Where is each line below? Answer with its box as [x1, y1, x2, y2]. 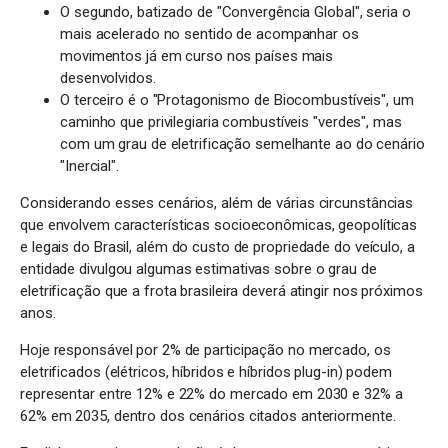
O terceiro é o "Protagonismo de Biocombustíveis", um [60, 91, 414, 109]
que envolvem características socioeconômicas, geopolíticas [20, 216, 418, 234]
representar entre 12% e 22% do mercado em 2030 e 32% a [20, 385, 403, 403]
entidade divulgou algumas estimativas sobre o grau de [20, 260, 377, 278]
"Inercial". [60, 157, 119, 175]
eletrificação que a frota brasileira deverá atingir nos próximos [20, 282, 423, 300]
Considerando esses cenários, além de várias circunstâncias [20, 194, 414, 212]
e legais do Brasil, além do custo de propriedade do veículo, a [20, 238, 415, 256]
